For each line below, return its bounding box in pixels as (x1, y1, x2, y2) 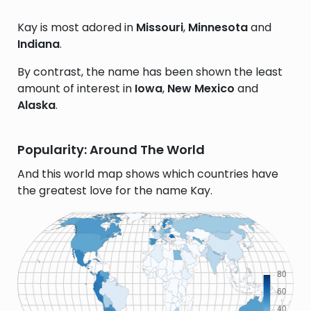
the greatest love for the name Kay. (17, 183, 212, 199)
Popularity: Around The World (17, 141, 205, 158)
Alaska (17, 97, 56, 113)
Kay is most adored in (17, 19, 136, 35)
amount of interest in (17, 81, 135, 96)
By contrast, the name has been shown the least (17, 64, 283, 80)
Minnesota (188, 19, 248, 35)
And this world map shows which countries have (17, 166, 278, 182)
